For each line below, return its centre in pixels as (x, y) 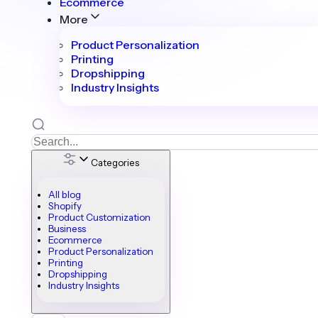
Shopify (65, 206)
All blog (65, 195)
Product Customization (99, 218)
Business (67, 229)
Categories (115, 162)
